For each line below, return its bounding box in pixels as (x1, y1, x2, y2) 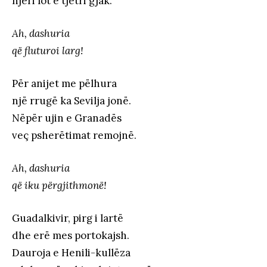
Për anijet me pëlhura (12, 77, 117, 91)
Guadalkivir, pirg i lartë (12, 212, 123, 225)
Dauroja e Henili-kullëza (12, 246, 131, 260)
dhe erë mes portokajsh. (12, 229, 129, 243)
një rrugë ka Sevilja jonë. (12, 94, 131, 108)
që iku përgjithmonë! (12, 179, 107, 193)
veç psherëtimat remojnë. (12, 129, 136, 142)
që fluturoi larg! (12, 44, 83, 58)
